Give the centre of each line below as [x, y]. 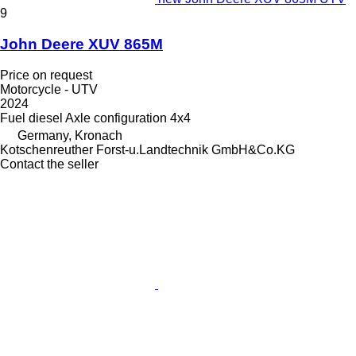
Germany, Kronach [70, 135]
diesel [46, 118]
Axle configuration [116, 118]
